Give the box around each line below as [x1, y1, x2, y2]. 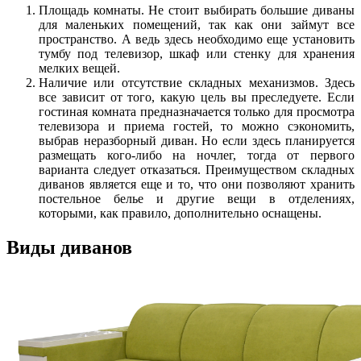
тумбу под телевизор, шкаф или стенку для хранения [39, 46, 355, 60]
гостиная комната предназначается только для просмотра [39, 104, 355, 118]
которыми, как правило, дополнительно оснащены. [39, 205, 322, 220]
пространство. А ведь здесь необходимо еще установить [39, 31, 355, 46]
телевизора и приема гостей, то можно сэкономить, [39, 118, 355, 133]
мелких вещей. [39, 60, 120, 75]
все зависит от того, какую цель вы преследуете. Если [39, 89, 355, 104]
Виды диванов [6, 236, 132, 258]
